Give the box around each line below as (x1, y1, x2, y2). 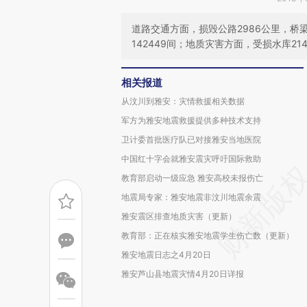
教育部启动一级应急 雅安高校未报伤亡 (121, 173, 263, 183)
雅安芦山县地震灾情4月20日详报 (121, 269, 244, 279)
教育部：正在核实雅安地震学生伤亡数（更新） (121, 230, 294, 241)
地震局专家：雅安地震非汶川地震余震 (121, 192, 261, 202)
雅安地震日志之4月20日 (121, 249, 211, 260)
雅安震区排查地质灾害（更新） (121, 211, 236, 221)
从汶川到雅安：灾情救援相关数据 (121, 96, 245, 106)
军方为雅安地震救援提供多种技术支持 (121, 115, 261, 125)
